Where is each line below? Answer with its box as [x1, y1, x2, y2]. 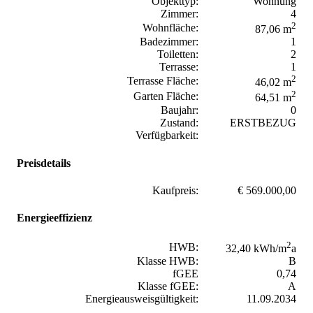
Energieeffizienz [17, 212, 92, 224]
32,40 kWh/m [226, 242, 286, 254]
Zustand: [160, 117, 198, 129]
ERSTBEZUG [230, 117, 296, 129]
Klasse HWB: [137, 254, 198, 267]
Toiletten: [157, 48, 198, 61]
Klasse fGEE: [138, 279, 198, 292]
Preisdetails [17, 156, 71, 169]
